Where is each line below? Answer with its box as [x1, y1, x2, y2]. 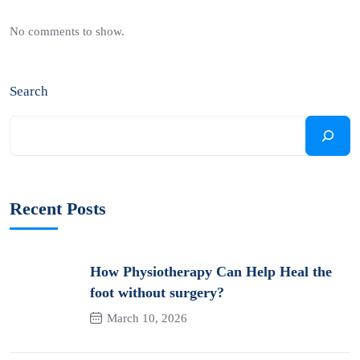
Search [10, 84, 48, 99]
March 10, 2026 [107, 311, 187, 325]
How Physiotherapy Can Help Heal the [90, 263, 332, 280]
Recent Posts [10, 198, 106, 219]
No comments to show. [10, 25, 125, 38]
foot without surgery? [90, 284, 224, 301]
